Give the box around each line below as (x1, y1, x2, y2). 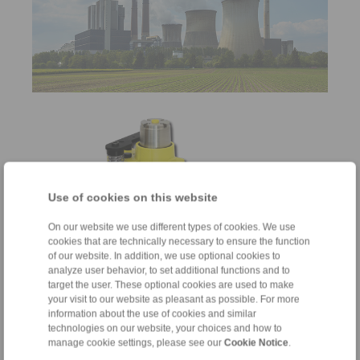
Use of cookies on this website (47, 190, 218, 203)
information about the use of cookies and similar (47, 309, 256, 318)
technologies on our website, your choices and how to (47, 323, 282, 333)
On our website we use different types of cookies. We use (47, 222, 296, 231)
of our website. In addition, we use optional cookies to (47, 251, 280, 260)
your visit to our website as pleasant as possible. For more (47, 294, 300, 304)
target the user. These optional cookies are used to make (47, 280, 294, 289)
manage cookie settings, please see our (47, 337, 224, 347)
